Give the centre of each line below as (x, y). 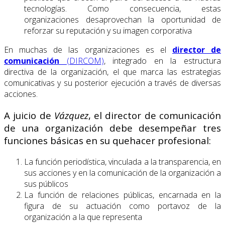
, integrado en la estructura (162, 61)
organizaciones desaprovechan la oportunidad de (123, 20)
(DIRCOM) (82, 61)
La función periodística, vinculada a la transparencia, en (123, 161)
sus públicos (46, 184)
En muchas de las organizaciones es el (88, 50)
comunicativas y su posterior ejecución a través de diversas (113, 83)
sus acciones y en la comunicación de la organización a (123, 173)
